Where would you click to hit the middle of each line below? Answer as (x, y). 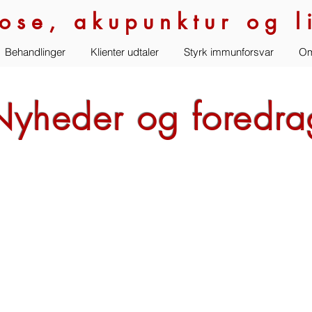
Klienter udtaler (124, 52)
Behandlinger (35, 52)
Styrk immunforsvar (228, 52)
